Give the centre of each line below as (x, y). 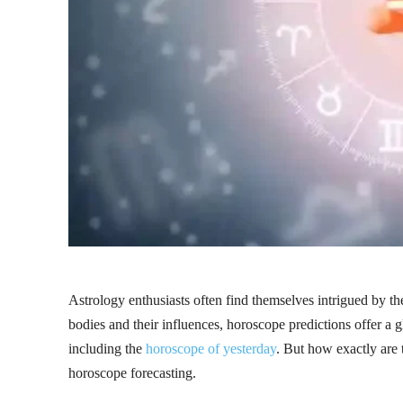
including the (107, 348)
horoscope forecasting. (132, 372)
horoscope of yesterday (211, 348)
